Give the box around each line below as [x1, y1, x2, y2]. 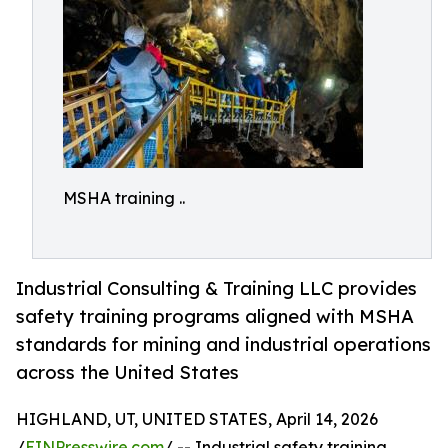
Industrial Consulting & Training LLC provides [16, 277, 417, 300]
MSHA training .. [63, 188, 185, 208]
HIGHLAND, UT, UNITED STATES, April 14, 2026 [16, 409, 378, 430]
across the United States [16, 361, 239, 384]
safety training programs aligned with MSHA [16, 305, 414, 328]
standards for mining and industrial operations [16, 333, 431, 356]
